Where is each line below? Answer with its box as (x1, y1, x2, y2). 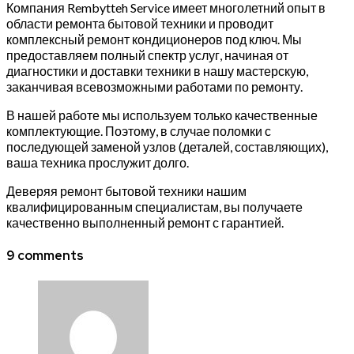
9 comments (6, 247, 84, 265)
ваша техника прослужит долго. (6, 154, 189, 170)
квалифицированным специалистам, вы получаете (6, 198, 303, 214)
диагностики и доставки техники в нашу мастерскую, (6, 62, 308, 78)
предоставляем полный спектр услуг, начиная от (6, 47, 288, 62)
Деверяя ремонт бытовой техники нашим (6, 183, 247, 198)
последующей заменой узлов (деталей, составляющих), (6, 138, 328, 154)
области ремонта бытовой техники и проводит (6, 15, 273, 31)
